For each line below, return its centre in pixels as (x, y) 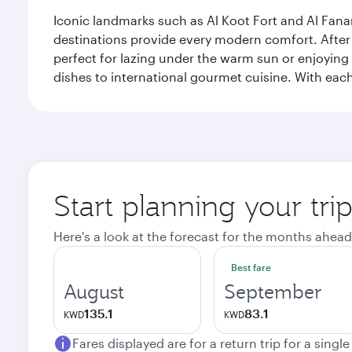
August (94, 291)
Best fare (251, 267)
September (273, 291)
